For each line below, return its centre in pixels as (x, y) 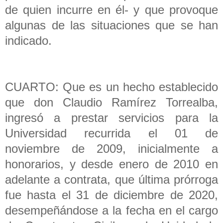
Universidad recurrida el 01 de (111, 133)
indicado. (30, 40)
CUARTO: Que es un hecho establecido (111, 87)
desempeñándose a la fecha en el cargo (111, 210)
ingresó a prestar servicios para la (111, 117)
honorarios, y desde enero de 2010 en (111, 164)
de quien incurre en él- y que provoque (111, 9)
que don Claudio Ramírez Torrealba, (111, 102)
